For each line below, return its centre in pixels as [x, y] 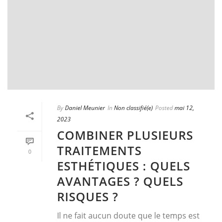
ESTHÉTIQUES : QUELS [124, 166]
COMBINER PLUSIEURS [125, 135]
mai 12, [184, 108]
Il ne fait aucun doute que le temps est [128, 215]
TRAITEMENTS [99, 150]
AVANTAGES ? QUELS [120, 181]
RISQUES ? [88, 196]
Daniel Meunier [85, 108]
